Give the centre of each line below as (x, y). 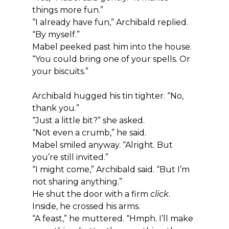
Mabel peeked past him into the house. (113, 47)
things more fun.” (67, 10)
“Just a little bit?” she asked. (88, 120)
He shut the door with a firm (91, 194)
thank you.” (55, 108)
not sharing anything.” (77, 181)
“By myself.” (56, 34)
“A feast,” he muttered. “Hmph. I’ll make (113, 218)
